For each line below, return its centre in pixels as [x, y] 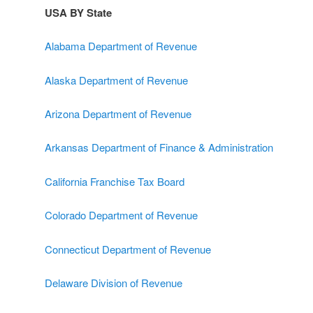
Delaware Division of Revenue [114, 282]
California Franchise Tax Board [115, 181]
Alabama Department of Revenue [121, 46]
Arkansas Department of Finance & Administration [159, 147]
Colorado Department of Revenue [121, 215]
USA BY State [78, 12]
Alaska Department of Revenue [116, 80]
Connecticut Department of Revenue [128, 249]
